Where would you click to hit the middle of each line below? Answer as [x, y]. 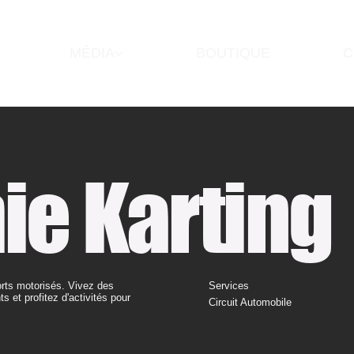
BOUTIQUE [233, 53]
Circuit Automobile [250, 302]
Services [229, 286]
